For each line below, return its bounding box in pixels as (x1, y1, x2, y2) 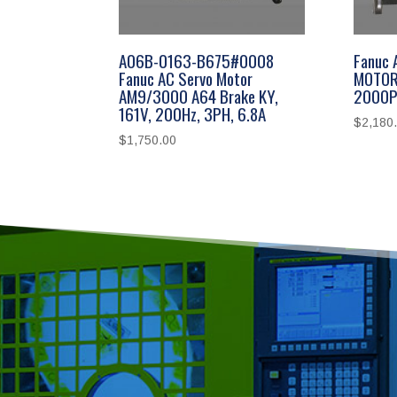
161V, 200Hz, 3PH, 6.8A (119, 100, 267, 126)
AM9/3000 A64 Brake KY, (119, 82, 279, 108)
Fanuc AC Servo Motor (119, 65, 253, 90)
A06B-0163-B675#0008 (119, 47, 275, 73)
